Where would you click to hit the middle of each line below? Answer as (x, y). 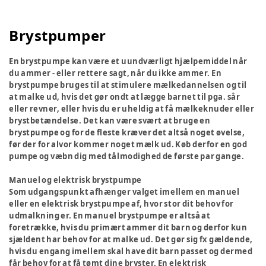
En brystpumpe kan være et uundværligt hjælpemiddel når (128, 61)
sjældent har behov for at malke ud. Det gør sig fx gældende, (131, 239)
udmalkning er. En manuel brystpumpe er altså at (110, 216)
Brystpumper (58, 35)
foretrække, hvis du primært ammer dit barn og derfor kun (128, 227)
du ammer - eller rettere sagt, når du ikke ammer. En (115, 73)
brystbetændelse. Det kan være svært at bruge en (110, 121)
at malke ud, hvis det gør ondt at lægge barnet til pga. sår (125, 97)
